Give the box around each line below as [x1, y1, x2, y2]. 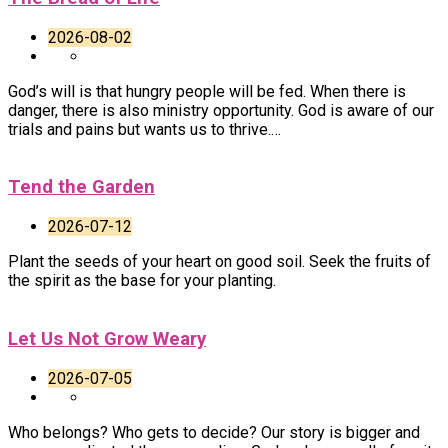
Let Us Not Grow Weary [8, 327, 206, 350]
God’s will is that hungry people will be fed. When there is [8, 81, 406, 101]
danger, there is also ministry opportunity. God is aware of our [8, 100, 434, 120]
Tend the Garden [8, 176, 155, 199]
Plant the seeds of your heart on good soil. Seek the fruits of [8, 252, 431, 272]
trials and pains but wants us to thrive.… [8, 119, 281, 139]
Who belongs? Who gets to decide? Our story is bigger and [8, 422, 420, 442]
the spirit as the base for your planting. [8, 271, 276, 291]
